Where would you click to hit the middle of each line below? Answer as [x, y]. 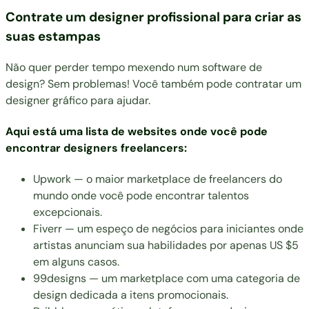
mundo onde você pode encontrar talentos [141, 196]
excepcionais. [68, 212]
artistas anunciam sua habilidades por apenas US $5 [166, 246]
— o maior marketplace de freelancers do [177, 179]
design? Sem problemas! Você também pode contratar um [153, 83]
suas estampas [53, 36]
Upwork [52, 179]
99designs [60, 279]
